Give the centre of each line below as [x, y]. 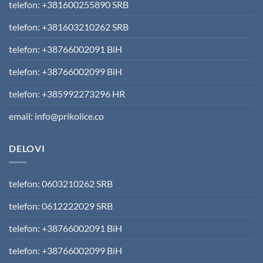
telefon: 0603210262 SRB [61, 184]
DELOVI [27, 148]
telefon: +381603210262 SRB [69, 26]
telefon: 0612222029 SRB [61, 206]
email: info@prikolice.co [56, 116]
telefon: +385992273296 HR [67, 93]
